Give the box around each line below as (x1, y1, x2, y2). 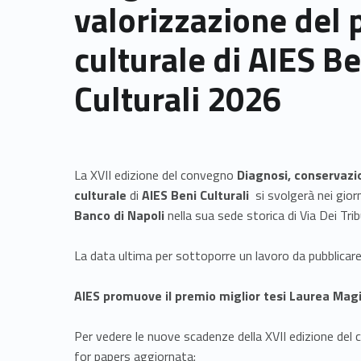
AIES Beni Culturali (142, 185, 252, 205)
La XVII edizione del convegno (74, 164, 237, 185)
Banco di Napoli (74, 205, 164, 225)
